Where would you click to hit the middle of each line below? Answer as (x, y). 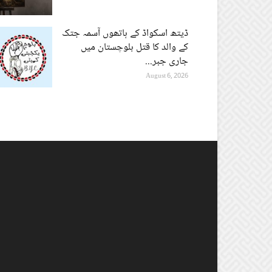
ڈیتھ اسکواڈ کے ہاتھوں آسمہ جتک (125, 33)
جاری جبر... (167, 61)
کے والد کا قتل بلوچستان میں (134, 47)
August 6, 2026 (167, 76)
